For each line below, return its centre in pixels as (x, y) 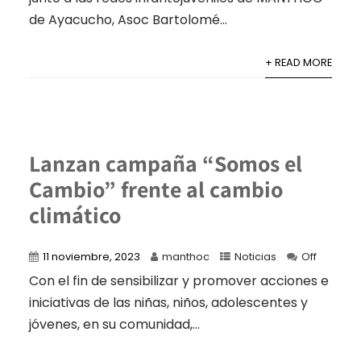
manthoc (185, 256)
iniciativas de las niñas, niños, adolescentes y (168, 302)
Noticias (255, 256)
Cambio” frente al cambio (156, 189)
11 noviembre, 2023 (91, 256)
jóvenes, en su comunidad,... (114, 324)
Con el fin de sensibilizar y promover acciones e (178, 280)
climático (75, 214)
